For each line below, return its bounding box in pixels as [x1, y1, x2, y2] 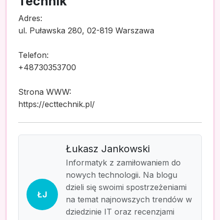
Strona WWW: [18, 86, 71, 97]
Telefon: [18, 50, 49, 60]
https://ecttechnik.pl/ [18, 99, 95, 109]
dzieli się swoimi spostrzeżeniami [66, 182, 187, 192]
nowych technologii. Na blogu [66, 169, 177, 180]
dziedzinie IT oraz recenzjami [66, 206, 174, 217]
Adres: [18, 13, 42, 23]
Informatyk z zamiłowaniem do [66, 157, 181, 167]
